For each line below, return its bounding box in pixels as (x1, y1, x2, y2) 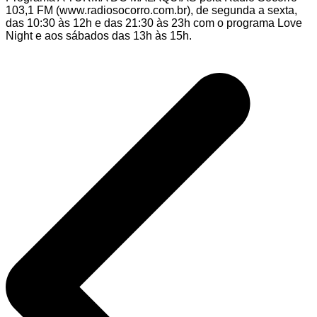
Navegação (5, 41, 89, 61)
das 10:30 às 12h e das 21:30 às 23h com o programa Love (6, 16, 302, 29)
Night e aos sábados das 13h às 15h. (6, 29, 192, 42)
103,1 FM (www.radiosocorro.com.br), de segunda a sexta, (6, 4, 297, 16)
